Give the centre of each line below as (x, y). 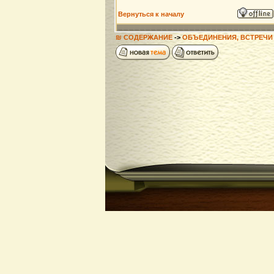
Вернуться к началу (151, 14)
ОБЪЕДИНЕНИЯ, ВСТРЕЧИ (228, 37)
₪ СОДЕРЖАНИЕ (144, 37)
